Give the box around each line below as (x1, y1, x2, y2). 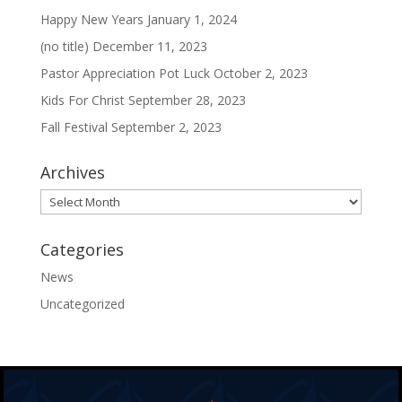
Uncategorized (39, 294, 125, 312)
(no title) (39, 37, 89, 55)
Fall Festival (39, 118, 108, 135)
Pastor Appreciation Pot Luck (39, 64, 210, 82)
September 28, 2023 (127, 91, 246, 109)
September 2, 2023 (110, 118, 222, 135)
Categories (39, 238, 124, 260)
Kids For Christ (39, 91, 125, 109)
